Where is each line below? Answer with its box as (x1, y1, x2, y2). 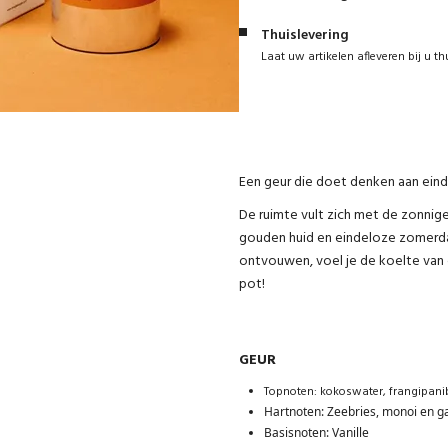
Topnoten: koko (264, 381, 346, 402)
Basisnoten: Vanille (264, 423, 369, 441)
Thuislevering (261, 23, 349, 47)
